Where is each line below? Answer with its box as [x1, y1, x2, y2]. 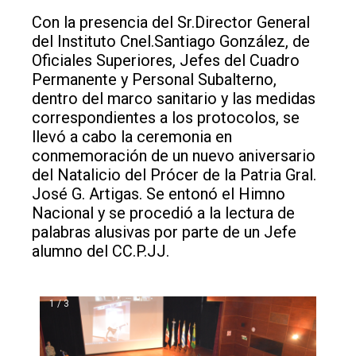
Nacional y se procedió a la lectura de [32, 203, 295, 222]
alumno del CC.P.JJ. [32, 242, 169, 261]
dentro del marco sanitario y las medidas [32, 89, 315, 108]
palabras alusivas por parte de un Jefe [32, 222, 296, 242]
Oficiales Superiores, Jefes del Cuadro [32, 51, 300, 70]
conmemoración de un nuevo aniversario [32, 146, 315, 165]
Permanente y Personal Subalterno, [32, 70, 277, 89]
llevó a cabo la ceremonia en [32, 127, 232, 146]
